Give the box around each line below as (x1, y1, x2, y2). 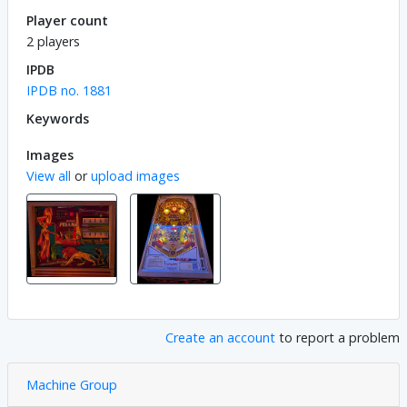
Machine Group (26, 375, 117, 393)
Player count (26, 11, 108, 29)
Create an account (165, 328, 275, 346)
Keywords (26, 109, 89, 127)
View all (26, 166, 71, 184)
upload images (91, 166, 180, 184)
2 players (26, 32, 80, 50)
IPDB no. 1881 (26, 81, 112, 99)
